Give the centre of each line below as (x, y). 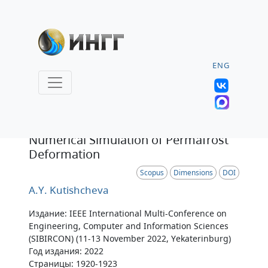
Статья (55, 118)
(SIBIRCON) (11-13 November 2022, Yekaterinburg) (130, 238)
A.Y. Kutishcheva (69, 190)
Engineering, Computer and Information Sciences (129, 226)
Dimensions (193, 173)
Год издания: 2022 (66, 251)
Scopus (152, 173)
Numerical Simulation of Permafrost (129, 140)
